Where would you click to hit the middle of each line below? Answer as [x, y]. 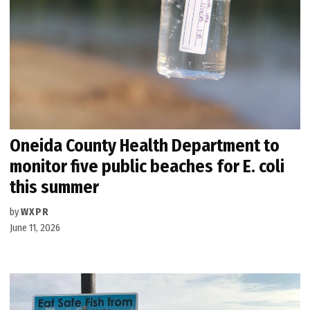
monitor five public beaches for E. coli [147, 166]
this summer [55, 187]
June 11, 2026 [35, 228]
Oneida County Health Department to [145, 145]
